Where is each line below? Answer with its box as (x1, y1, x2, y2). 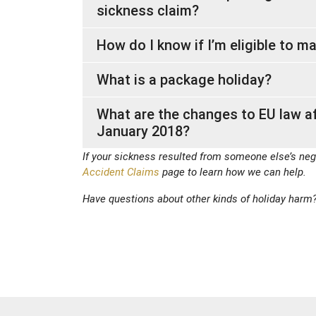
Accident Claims (83, 165, 159, 178)
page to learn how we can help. (162, 165, 306, 178)
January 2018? (97, 122, 190, 140)
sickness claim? (97, 1, 199, 19)
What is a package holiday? (97, 71, 272, 88)
